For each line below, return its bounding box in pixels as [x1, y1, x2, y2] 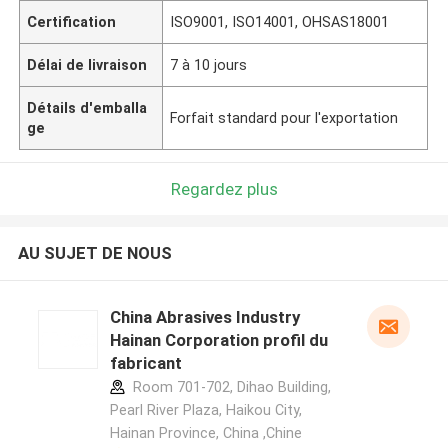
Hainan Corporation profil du [109, 330, 328, 351]
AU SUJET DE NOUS [17, 243, 172, 264]
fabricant [109, 353, 182, 374]
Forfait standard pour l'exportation [170, 109, 399, 126]
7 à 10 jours [170, 56, 248, 73]
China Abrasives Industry [109, 307, 300, 328]
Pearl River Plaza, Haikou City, [109, 402, 302, 419]
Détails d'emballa [27, 99, 148, 116]
